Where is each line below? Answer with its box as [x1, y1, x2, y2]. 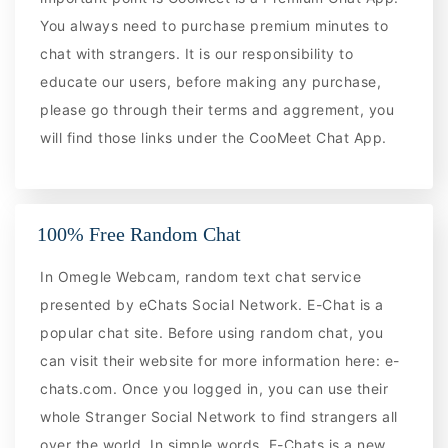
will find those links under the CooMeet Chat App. [40, 129, 387, 147]
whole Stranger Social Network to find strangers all [40, 407, 398, 425]
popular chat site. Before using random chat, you [40, 323, 384, 341]
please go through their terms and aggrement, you [40, 101, 395, 119]
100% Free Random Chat [37, 222, 241, 245]
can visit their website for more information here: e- [40, 351, 400, 369]
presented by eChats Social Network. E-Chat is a [40, 295, 384, 313]
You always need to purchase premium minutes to [40, 17, 389, 35]
